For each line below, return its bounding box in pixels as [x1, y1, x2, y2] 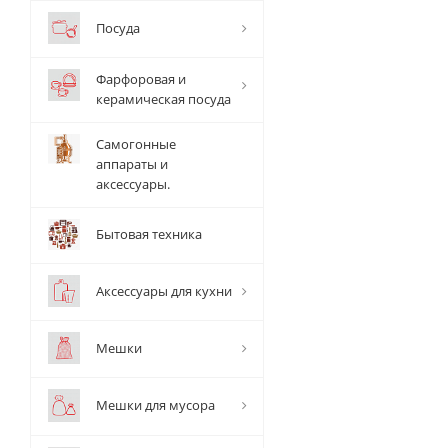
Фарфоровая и [96, 70, 186, 88]
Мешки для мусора [96, 396, 215, 414]
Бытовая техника [96, 225, 202, 243]
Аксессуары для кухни [96, 282, 232, 300]
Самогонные [96, 135, 176, 153]
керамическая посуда [96, 90, 231, 108]
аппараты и [96, 155, 168, 173]
